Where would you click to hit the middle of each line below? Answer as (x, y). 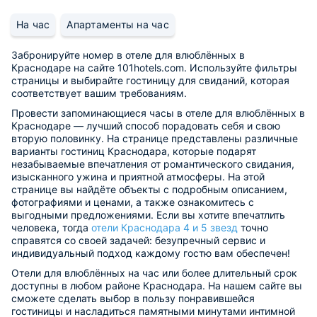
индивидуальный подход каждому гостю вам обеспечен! (151, 253)
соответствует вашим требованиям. (99, 93)
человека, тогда (51, 227)
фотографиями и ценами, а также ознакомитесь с (133, 202)
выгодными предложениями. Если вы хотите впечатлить (148, 214)
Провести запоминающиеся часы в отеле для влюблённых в (158, 113)
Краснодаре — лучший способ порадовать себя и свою (146, 125)
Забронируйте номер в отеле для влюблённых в (128, 54)
